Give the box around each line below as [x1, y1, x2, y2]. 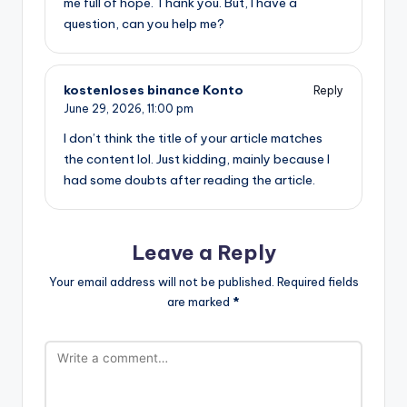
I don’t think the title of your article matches [64, 130, 323, 147]
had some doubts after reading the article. [64, 172, 315, 189]
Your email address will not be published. [48, 273, 274, 289]
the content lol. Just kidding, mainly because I [64, 151, 330, 168]
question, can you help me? [64, 15, 224, 33]
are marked [167, 293, 233, 309]
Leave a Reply [131, 240, 276, 266]
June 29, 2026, [64, 102, 147, 116]
